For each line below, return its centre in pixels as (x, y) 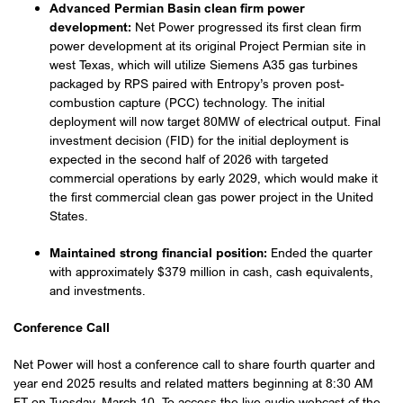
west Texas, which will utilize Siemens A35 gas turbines (204, 65)
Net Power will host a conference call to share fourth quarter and (194, 364)
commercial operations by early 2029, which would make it (214, 178)
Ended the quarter (320, 253)
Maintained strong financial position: (158, 253)
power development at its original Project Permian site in (208, 46)
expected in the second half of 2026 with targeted (189, 159)
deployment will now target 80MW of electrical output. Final (215, 121)
